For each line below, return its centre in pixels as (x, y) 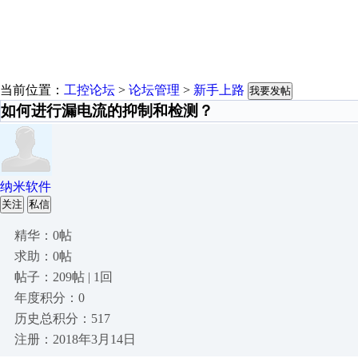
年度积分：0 (50, 298)
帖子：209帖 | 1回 (64, 277)
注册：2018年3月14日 (75, 339)
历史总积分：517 (62, 318)
